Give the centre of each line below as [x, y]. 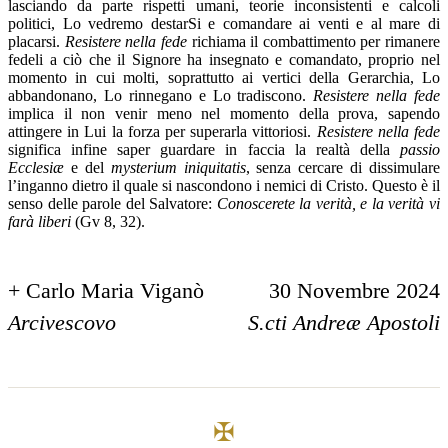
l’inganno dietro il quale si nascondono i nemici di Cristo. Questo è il [224, 185]
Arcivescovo [62, 322]
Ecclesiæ [36, 167]
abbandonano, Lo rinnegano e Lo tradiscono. [161, 95]
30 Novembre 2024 [354, 290]
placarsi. [36, 41]
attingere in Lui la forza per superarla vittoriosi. [162, 131]
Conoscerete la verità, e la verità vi [328, 203]
